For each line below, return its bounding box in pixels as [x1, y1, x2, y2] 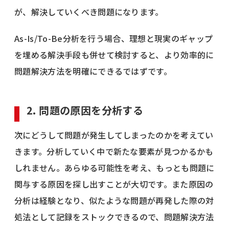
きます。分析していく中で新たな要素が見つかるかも [14, 145, 214, 157]
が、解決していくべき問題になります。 [14, 5, 164, 18]
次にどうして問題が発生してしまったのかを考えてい [14, 128, 214, 141]
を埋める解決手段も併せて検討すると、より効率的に [14, 48, 214, 61]
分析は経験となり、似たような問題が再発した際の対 [14, 194, 214, 207]
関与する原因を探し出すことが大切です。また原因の [14, 177, 214, 190]
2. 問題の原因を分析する [27, 102, 144, 118]
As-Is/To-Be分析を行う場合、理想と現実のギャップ [14, 32, 213, 44]
